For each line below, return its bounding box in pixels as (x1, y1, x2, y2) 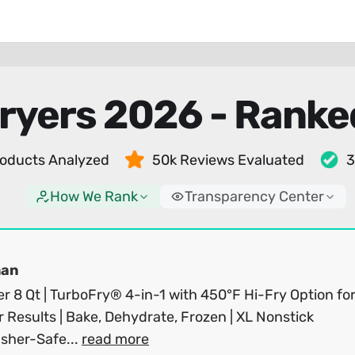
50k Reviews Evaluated (151, 151, 304, 169)
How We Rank (49, 188, 138, 205)
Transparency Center (184, 188, 324, 205)
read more (82, 330, 149, 348)
